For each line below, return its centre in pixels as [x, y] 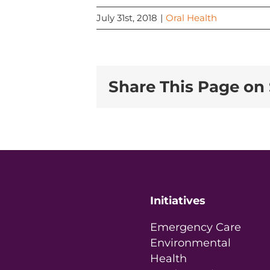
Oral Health [191, 18]
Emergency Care [196, 227]
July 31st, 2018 [127, 18]
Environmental [190, 243]
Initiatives [178, 201]
